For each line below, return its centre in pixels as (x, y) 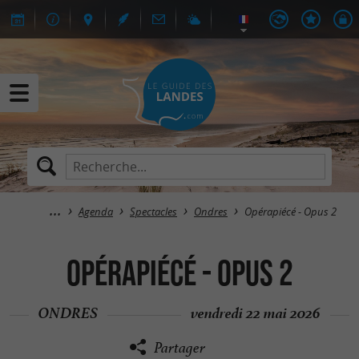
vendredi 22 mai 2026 (256, 311)
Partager (179, 348)
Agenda (96, 212)
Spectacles (153, 212)
